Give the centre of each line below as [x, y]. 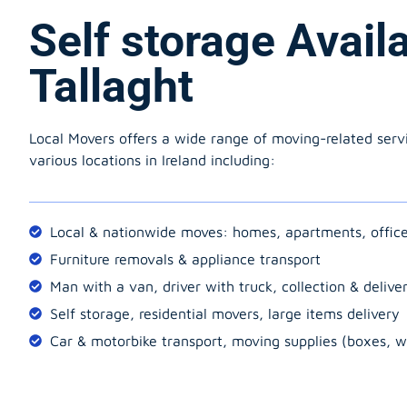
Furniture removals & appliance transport [185, 259]
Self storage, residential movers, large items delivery [224, 313]
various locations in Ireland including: [152, 159]
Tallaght [111, 86]
